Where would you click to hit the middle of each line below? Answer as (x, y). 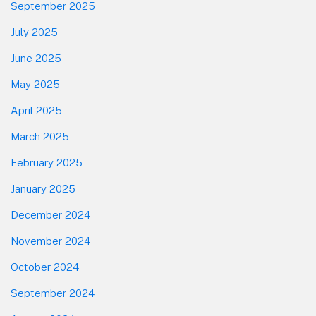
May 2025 (35, 85)
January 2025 (43, 189)
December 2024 (50, 215)
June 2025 (36, 59)
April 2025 (36, 111)
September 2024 (53, 293)
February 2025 (47, 163)
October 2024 (45, 267)
